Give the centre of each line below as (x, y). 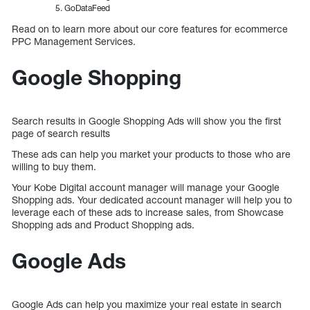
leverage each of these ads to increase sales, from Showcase (148, 212)
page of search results (61, 134)
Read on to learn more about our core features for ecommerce (150, 29)
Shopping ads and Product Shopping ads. (103, 225)
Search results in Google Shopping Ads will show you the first (146, 121)
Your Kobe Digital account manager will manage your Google (146, 188)
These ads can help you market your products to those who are (151, 154)
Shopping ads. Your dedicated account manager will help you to (152, 200)
